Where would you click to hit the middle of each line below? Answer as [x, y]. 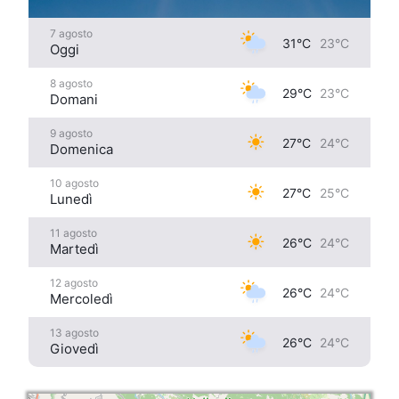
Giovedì [74, 349]
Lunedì [71, 199]
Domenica [81, 149]
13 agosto [74, 333]
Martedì [74, 249]
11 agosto [73, 233]
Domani [74, 99]
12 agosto [74, 283]
